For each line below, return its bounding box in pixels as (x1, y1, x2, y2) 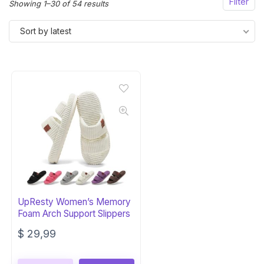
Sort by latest (20, 26, 71, 36)
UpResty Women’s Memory (18, 196, 131, 207)
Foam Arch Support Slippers (18, 208, 131, 219)
